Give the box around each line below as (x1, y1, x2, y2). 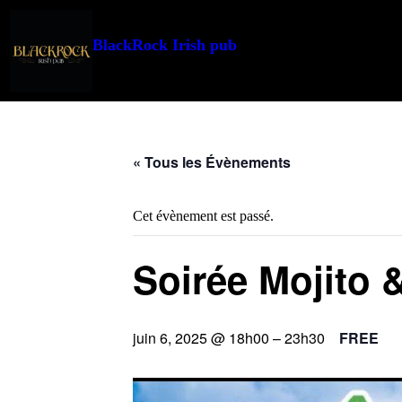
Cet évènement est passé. (133, 208, 274, 224)
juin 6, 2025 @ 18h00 (133, 328, 269, 349)
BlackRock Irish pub (92, 36, 237, 55)
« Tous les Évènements (133, 152, 291, 173)
